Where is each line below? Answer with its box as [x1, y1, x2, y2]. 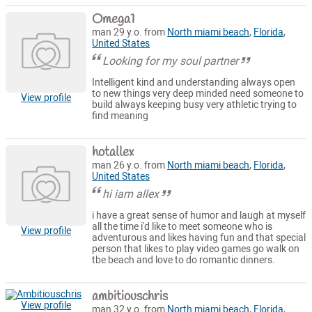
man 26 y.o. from [92, 159, 168, 171]
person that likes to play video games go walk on [92, 243, 300, 256]
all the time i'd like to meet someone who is [92, 221, 273, 233]
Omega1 [92, 10, 135, 29]
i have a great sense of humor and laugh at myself [92, 210, 306, 222]
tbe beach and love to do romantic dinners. [92, 254, 276, 267]
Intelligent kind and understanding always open [92, 77, 296, 89]
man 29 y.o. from [92, 26, 168, 38]
